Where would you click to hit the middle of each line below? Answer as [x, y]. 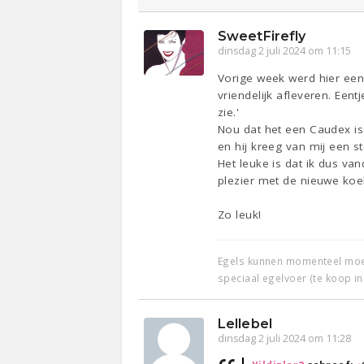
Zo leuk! [240, 214]
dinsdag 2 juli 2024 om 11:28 [285, 338]
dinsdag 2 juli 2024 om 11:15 [285, 50]
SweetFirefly [262, 36]
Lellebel [245, 323]
